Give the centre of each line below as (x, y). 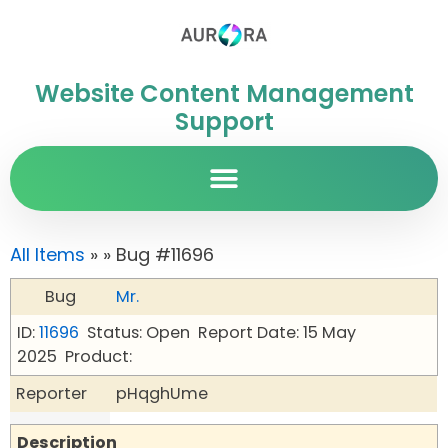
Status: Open (138, 332)
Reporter (51, 393)
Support (224, 121)
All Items (47, 254)
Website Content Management (224, 93)
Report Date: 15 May (277, 332)
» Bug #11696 (158, 254)
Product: (98, 356)
